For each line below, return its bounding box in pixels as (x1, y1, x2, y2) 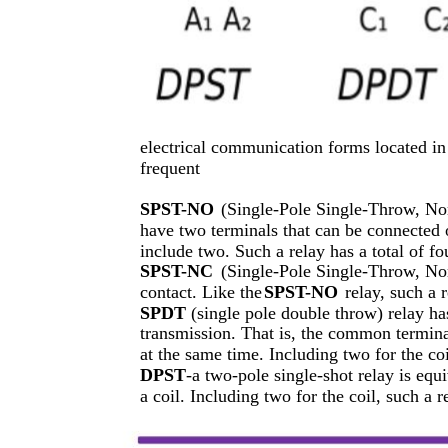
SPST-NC (140, 260, 213, 281)
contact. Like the (140, 281, 262, 302)
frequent (140, 157, 200, 178)
